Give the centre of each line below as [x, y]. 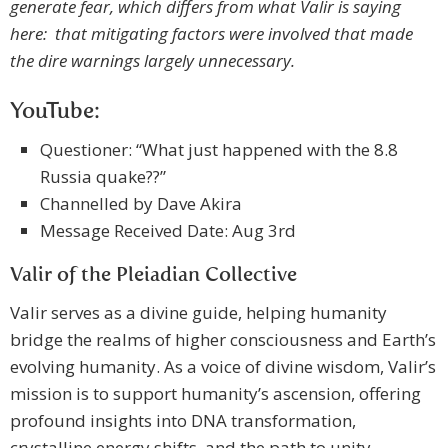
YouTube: [55, 112]
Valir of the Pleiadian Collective [153, 276]
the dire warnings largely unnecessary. [152, 61]
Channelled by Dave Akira [141, 204]
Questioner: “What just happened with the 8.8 [219, 150]
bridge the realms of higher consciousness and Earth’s [223, 340]
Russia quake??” [103, 177]
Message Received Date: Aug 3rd [168, 231]
